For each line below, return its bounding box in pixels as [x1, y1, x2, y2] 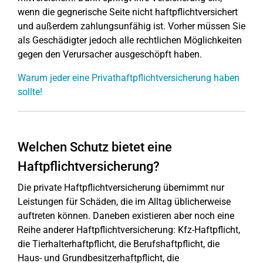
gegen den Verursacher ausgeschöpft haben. [18, 49, 202, 60]
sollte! [18, 86, 42, 97]
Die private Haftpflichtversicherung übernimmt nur [18, 182, 224, 193]
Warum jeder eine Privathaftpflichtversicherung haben [18, 72, 240, 83]
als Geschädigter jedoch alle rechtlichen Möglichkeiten [18, 35, 242, 46]
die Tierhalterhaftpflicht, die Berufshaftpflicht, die [18, 238, 220, 249]
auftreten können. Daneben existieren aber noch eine [18, 210, 234, 221]
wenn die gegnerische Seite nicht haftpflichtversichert [18, 6, 238, 18]
